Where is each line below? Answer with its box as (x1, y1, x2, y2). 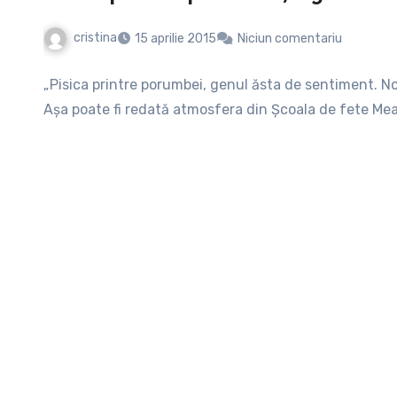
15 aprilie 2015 (135, 30, 216, 46)
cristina (74, 30, 117, 45)
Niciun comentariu (237, 30, 342, 46)
